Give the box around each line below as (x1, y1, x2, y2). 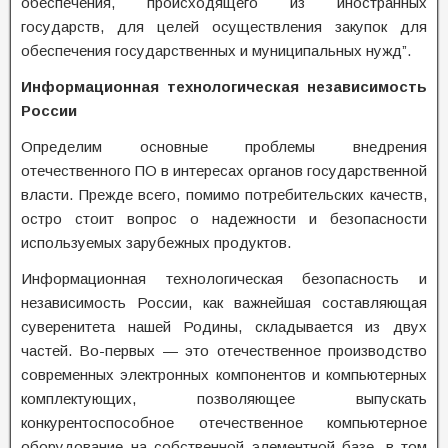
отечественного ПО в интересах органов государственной (21, 162, 427, 179)
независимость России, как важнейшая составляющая (21, 294, 427, 311)
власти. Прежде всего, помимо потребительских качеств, (21, 186, 427, 203)
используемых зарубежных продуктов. (21, 234, 291, 251)
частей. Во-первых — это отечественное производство (21, 342, 427, 359)
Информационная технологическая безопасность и (21, 270, 427, 287)
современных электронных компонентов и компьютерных (21, 366, 427, 383)
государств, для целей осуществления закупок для (21, 18, 427, 35)
